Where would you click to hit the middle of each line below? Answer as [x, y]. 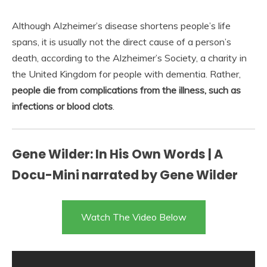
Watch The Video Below [133, 217]
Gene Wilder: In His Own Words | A [117, 154]
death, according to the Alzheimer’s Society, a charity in [129, 58]
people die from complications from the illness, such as [126, 90]
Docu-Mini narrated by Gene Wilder [125, 175]
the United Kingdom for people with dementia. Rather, [126, 74]
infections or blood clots [62, 106]
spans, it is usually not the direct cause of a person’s [122, 41]
